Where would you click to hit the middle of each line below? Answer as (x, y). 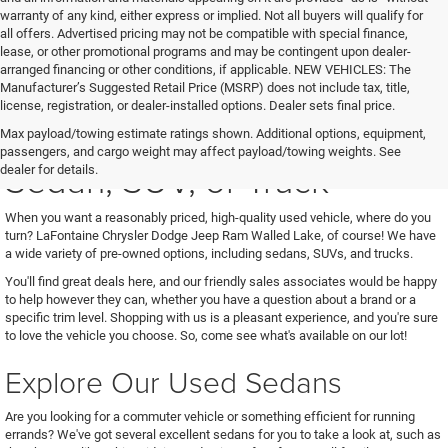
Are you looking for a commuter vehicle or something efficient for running (210, 416)
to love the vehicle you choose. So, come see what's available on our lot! (206, 335)
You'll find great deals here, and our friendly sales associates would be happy (221, 281)
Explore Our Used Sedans (177, 381)
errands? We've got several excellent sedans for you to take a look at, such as (223, 434)
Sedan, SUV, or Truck (167, 178)
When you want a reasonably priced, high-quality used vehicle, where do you (218, 217)
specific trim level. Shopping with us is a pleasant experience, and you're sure (221, 317)
